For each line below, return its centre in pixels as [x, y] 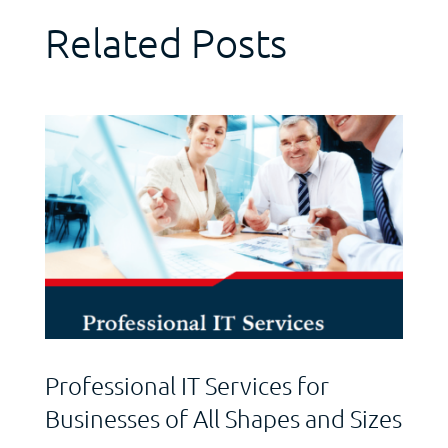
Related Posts [165, 42]
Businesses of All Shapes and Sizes [223, 417]
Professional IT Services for [186, 384]
